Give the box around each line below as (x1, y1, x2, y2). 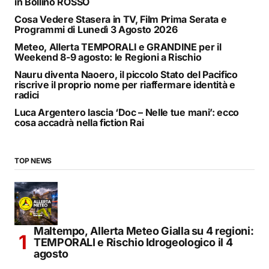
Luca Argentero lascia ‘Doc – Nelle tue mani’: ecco (14, 106, 239, 118)
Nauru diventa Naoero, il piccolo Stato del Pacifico (14, 68, 238, 80)
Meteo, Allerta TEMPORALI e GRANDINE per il (14, 40, 222, 53)
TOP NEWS (14, 156, 52, 165)
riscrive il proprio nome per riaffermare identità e (14, 78, 235, 91)
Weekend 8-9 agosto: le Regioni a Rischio (14, 50, 202, 63)
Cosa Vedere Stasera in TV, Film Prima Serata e (14, 13, 227, 25)
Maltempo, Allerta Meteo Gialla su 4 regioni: (34, 224, 254, 237)
